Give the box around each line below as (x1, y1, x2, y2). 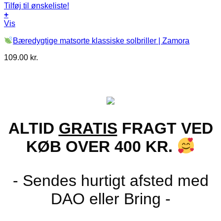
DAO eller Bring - (50, 189, 171, 208)
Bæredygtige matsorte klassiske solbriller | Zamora (13, 36, 190, 45)
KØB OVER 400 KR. (26, 137, 177, 155)
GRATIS (58, 119, 117, 137)
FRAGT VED (117, 119, 213, 137)
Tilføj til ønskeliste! (4, 1, 69, 10)
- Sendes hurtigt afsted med (12, 171, 209, 189)
